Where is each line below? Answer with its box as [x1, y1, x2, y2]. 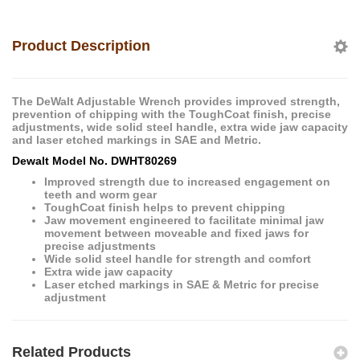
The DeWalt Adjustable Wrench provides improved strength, [12, 94, 340, 108]
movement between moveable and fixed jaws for [44, 226, 309, 239]
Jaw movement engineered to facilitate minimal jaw [44, 213, 324, 227]
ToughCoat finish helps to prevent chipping [44, 200, 285, 214]
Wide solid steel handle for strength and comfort [44, 252, 311, 265]
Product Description [12, 37, 150, 54]
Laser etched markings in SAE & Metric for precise [44, 277, 319, 291]
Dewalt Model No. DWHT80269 [12, 153, 177, 167]
